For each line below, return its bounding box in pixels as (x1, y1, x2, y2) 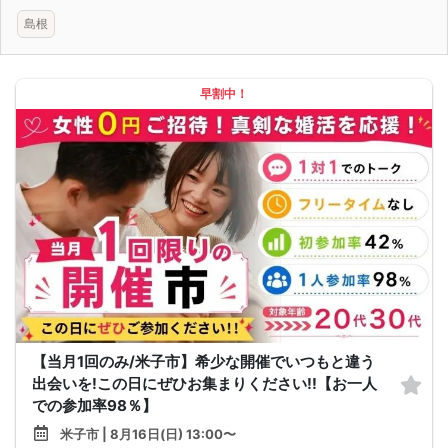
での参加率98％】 (32, 395, 157, 415)
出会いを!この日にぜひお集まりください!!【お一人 (32, 373, 377, 393)
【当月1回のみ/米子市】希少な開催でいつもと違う (32, 351, 375, 371)
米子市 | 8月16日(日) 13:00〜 (60, 425, 236, 442)
